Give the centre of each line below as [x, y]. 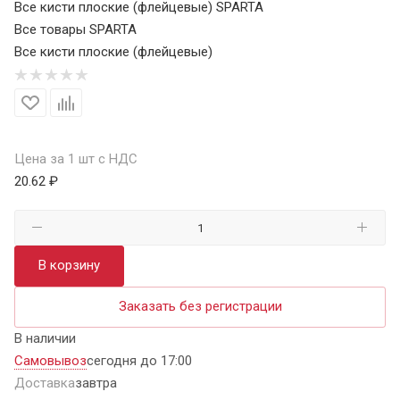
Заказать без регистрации [200, 306]
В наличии [45, 338]
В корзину [69, 265]
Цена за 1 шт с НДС [76, 158]
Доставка [45, 383]
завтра [96, 383]
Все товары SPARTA [75, 29]
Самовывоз [50, 360]
